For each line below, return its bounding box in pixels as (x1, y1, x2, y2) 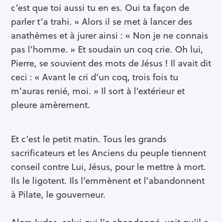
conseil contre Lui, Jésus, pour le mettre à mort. (11, 159, 206, 173)
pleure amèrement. (11, 98, 90, 111)
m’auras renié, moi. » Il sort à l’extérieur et (11, 84, 185, 98)
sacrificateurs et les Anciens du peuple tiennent (11, 145, 206, 159)
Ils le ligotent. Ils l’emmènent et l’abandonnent (11, 173, 205, 187)
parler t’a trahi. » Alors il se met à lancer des (11, 14, 192, 28)
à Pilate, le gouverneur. (11, 187, 106, 201)
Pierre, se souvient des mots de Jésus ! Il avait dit (11, 56, 211, 70)
